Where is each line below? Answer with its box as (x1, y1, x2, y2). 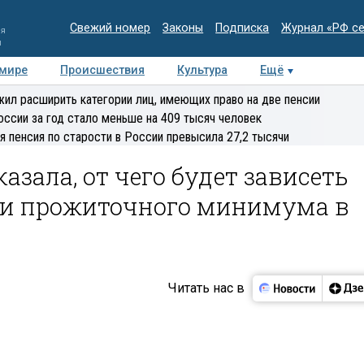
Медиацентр (27, 91, 97, 105)
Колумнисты (216, 91, 284, 105)
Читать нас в (167, 279, 245, 296)
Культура (177, 63, 227, 77)
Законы (162, 21, 204, 35)
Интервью (129, 91, 184, 105)
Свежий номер (70, 21, 151, 35)
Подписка (215, 21, 270, 35)
